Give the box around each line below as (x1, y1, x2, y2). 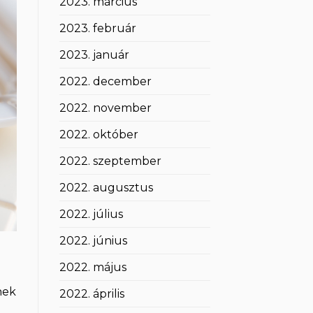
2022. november (59, 101, 152, 115)
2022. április (59, 287, 124, 301)
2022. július (59, 208, 123, 221)
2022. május (59, 261, 126, 275)
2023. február (59, 22, 136, 36)
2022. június (59, 234, 127, 248)
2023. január (59, 48, 129, 62)
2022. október (59, 128, 138, 142)
